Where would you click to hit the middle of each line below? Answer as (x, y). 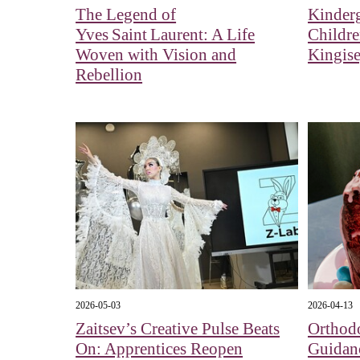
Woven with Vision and (156, 54)
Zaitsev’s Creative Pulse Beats (178, 328)
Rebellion (109, 74)
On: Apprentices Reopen (160, 348)
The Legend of (126, 14)
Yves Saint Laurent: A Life (166, 34)
